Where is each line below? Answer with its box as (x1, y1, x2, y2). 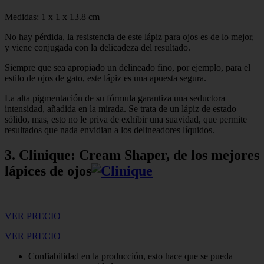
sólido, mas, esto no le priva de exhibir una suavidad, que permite (5, 114, 247, 125)
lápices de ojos (5, 163, 91, 179)
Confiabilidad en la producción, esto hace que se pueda (28, 251, 233, 262)
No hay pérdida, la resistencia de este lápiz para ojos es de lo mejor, (5, 32, 254, 42)
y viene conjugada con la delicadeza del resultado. (5, 42, 190, 53)
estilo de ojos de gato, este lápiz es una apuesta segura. (5, 73, 206, 84)
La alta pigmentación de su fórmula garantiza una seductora (5, 93, 225, 104)
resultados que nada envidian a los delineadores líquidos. (5, 125, 214, 136)
